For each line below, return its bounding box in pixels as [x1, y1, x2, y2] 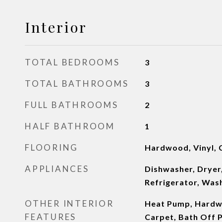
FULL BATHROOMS [25, 100, 118, 110]
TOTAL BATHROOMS [25, 78, 129, 89]
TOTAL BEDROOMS [25, 57, 120, 67]
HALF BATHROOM [25, 121, 115, 131]
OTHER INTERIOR [25, 198, 114, 209]
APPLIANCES [25, 164, 89, 174]
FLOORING [25, 142, 78, 153]
